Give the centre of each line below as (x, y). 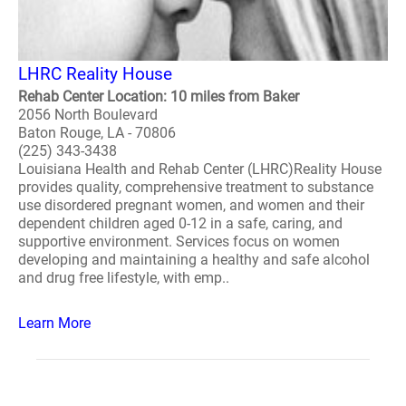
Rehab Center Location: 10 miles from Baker (159, 97)
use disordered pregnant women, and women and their (191, 205)
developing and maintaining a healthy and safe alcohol (194, 260)
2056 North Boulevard (88, 115)
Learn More (54, 323)
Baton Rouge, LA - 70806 (97, 133)
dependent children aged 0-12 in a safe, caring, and (180, 223)
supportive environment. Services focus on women (179, 242)
